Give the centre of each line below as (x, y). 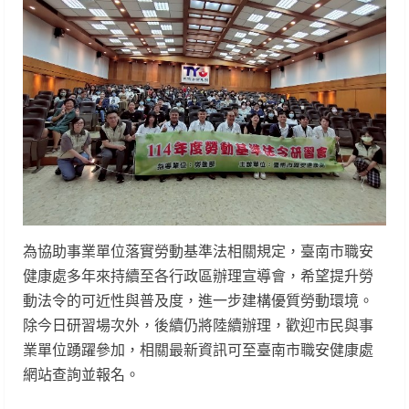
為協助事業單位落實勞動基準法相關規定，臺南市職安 (198, 251)
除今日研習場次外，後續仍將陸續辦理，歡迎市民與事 (198, 325)
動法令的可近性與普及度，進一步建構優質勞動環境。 (198, 300)
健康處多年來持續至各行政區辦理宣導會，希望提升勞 (198, 275)
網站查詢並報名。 (81, 374)
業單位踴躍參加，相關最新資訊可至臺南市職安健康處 (198, 349)
